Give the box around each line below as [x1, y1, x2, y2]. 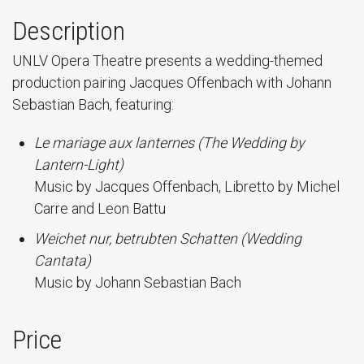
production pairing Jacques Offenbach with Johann [12, 73, 331, 91]
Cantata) [34, 251, 91, 269]
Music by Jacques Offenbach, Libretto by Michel [34, 177, 340, 195]
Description [12, 15, 125, 46]
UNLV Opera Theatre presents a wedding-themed [12, 51, 323, 69]
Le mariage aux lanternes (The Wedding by [34, 133, 305, 151]
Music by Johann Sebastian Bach [34, 273, 241, 291]
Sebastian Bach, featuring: [12, 95, 174, 113]
